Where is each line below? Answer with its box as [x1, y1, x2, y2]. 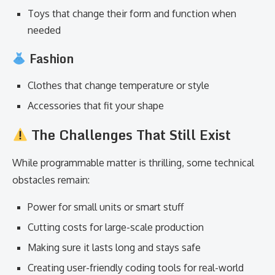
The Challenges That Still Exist [28, 124, 231, 145]
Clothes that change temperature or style [28, 79, 209, 91]
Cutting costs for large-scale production [28, 221, 204, 233]
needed [28, 24, 61, 36]
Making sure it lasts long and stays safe [28, 241, 201, 254]
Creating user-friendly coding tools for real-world [28, 261, 244, 274]
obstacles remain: [12, 174, 90, 186]
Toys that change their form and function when [28, 7, 236, 20]
